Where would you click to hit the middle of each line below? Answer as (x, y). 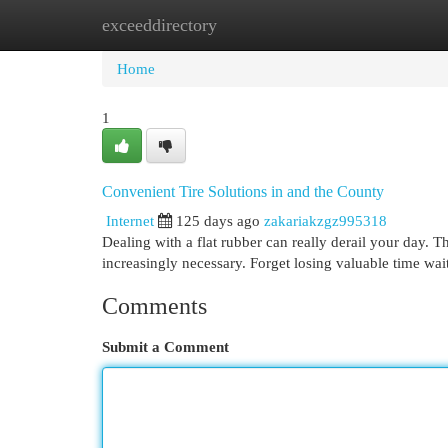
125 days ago (218, 220)
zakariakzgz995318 (325, 220)
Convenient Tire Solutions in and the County (243, 191)
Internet (130, 220)
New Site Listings (254, 24)
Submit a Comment (165, 346)
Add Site (366, 24)
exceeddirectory (159, 25)
